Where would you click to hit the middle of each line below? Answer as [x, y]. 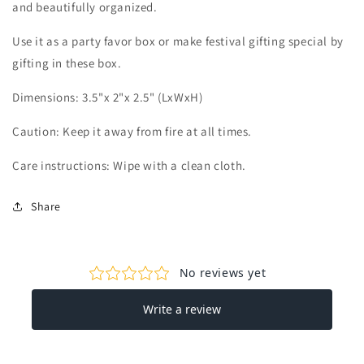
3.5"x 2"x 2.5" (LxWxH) [143, 97]
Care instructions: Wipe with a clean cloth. [129, 165]
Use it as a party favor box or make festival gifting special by [178, 41]
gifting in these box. [67, 63]
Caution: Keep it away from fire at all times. [132, 131]
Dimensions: [48, 97]
